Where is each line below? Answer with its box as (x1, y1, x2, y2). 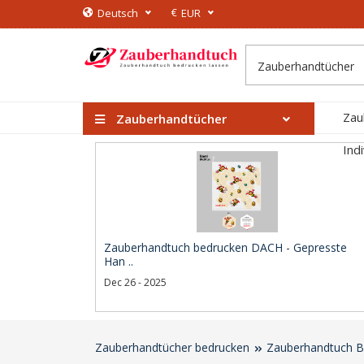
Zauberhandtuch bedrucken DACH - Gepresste (104, 240, 347, 255)
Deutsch (97, 6, 138, 20)
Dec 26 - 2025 (104, 275, 167, 289)
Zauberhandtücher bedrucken (95, 340, 249, 355)
